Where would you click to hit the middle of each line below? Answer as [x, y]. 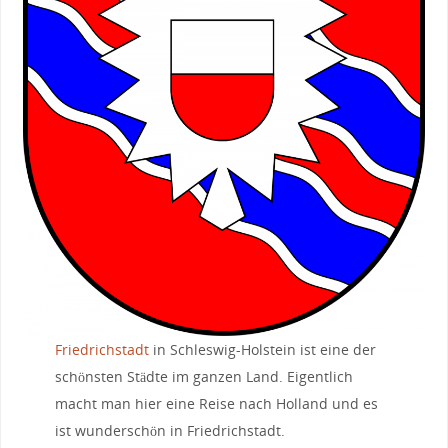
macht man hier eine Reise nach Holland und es [216, 403]
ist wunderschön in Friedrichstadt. [169, 430]
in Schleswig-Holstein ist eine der [262, 349]
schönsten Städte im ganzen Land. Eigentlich [203, 376]
